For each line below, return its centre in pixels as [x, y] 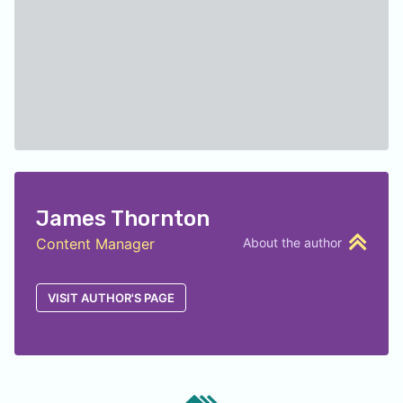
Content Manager [95, 244]
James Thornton [123, 219]
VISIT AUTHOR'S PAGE [111, 298]
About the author [292, 242]
